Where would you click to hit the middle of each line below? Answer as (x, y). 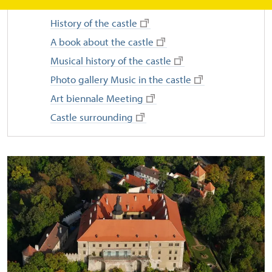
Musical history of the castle (111, 60)
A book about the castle (102, 42)
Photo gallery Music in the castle (121, 79)
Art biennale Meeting (97, 98)
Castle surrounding (92, 117)
